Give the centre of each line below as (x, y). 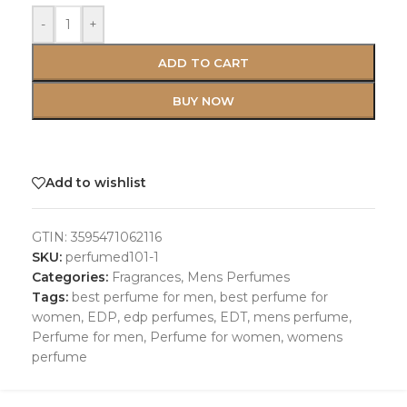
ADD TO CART (203, 62)
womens (315, 337)
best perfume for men (143, 297)
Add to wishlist (96, 183)
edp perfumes (169, 317)
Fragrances (146, 277)
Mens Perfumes (238, 277)
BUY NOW (203, 100)
